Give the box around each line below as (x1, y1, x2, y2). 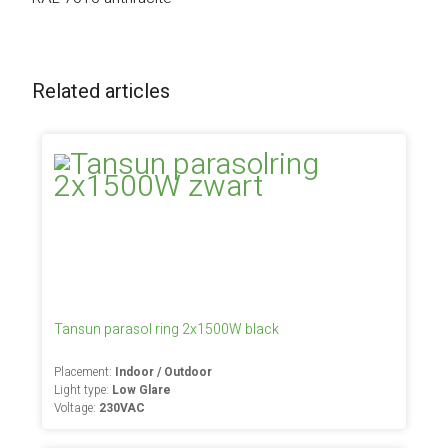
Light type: (54, 381, 113, 399)
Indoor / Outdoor (115, 363, 213, 381)
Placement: (54, 363, 116, 381)
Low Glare (112, 381, 172, 399)
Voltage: (54, 399, 100, 417)
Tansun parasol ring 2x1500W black (54, 319, 280, 340)
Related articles (32, 77, 171, 106)
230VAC (99, 399, 146, 417)
